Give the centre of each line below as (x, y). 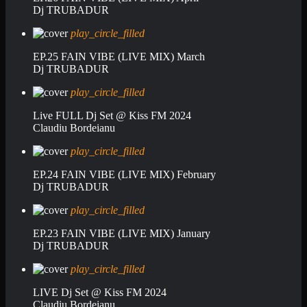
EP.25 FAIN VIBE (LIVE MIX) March (119, 56)
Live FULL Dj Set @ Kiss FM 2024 (112, 115)
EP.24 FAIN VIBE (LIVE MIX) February (124, 174)
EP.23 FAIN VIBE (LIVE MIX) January (122, 233)
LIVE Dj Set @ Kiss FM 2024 (100, 292)
